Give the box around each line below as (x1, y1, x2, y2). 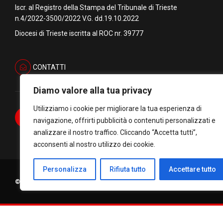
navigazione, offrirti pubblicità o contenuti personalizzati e (33, 116, 216, 124)
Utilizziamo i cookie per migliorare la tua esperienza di (33, 105, 202, 112)
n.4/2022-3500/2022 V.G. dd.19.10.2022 (15, 14, 139, 22)
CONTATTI (32, 63, 66, 72)
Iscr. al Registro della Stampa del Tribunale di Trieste (15, 3, 177, 11)
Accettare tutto (169, 165, 216, 173)
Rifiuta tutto (110, 165, 146, 173)
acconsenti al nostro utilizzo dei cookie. (33, 140, 155, 148)
